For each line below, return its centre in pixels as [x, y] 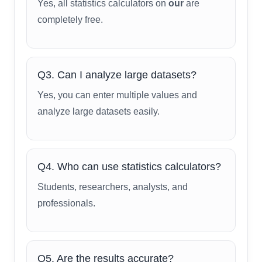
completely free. [70, 19]
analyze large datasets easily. [99, 111]
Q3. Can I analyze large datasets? [117, 75]
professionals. [66, 203]
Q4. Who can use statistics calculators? [129, 166]
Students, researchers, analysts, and [113, 187]
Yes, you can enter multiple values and [117, 95]
